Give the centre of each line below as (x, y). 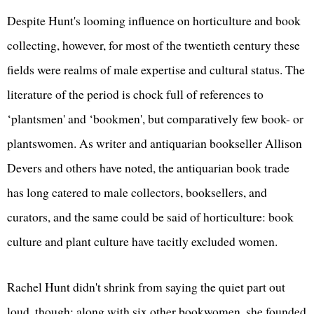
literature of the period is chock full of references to (135, 94)
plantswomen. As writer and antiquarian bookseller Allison (155, 143)
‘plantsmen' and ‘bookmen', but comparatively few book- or (155, 118)
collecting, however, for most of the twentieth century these (153, 45)
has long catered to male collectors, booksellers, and (137, 192)
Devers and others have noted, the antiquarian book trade (148, 167)
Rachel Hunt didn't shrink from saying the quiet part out (146, 286)
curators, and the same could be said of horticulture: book (150, 216)
